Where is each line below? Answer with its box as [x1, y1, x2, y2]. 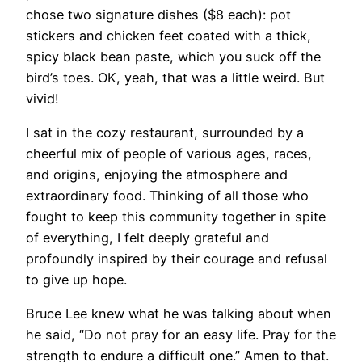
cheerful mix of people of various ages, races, [26, 145, 312, 162]
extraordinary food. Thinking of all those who [26, 187, 309, 204]
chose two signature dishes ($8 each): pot [26, 6, 291, 23]
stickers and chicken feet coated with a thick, [26, 27, 311, 44]
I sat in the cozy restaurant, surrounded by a [26, 124, 304, 141]
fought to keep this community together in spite [26, 208, 326, 225]
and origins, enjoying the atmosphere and [26, 166, 288, 183]
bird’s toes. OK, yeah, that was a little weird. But [26, 69, 325, 86]
